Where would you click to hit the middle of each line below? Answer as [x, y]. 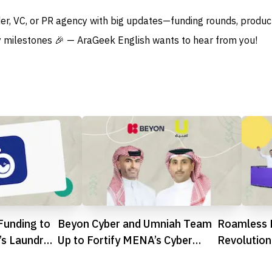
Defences [81, 257]
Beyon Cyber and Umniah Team [134, 224]
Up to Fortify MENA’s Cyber [125, 240]
